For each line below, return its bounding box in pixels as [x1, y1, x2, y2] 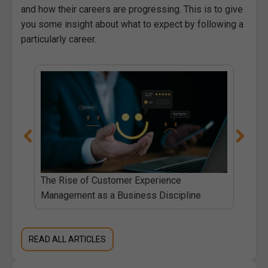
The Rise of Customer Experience [40, 174, 181, 186]
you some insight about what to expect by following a [21, 18, 243, 30]
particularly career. [21, 33, 96, 45]
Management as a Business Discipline [40, 189, 201, 201]
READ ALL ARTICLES [29, 234, 106, 244]
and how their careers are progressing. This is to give [21, 3, 243, 15]
